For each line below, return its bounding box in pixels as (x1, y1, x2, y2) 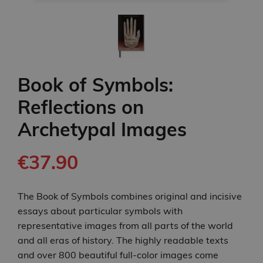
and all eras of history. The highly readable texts (18, 234, 228, 247)
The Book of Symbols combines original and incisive (18, 190, 242, 203)
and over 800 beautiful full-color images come (18, 249, 218, 261)
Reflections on (18, 95, 144, 119)
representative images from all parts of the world (18, 220, 233, 232)
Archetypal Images (18, 117, 187, 141)
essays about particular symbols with (18, 205, 183, 217)
